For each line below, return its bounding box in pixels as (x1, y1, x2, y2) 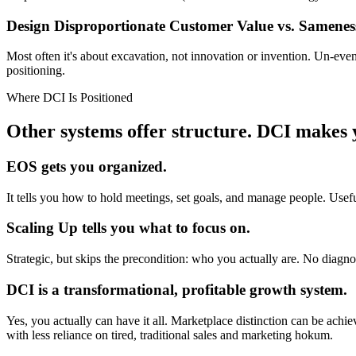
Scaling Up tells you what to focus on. (6, 219, 250, 237)
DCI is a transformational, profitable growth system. (6, 281, 347, 298)
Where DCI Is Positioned (6, 91, 133, 105)
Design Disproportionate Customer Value (6, 17, 277, 34)
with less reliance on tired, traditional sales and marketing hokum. (6, 327, 333, 342)
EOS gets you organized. (6, 158, 167, 176)
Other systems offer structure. (6, 121, 252, 142)
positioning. (6, 64, 65, 78)
